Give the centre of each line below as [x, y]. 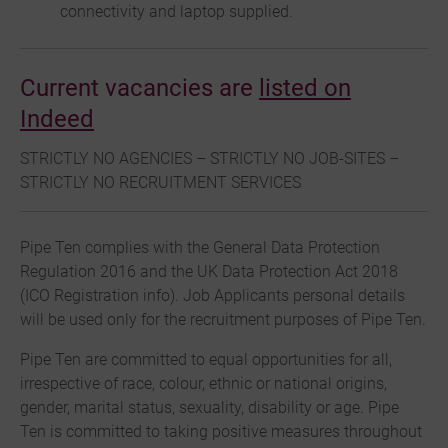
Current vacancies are [139, 88]
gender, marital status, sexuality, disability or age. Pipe [209, 408]
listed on [305, 88]
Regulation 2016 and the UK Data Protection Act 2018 [209, 272]
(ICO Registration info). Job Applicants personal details [212, 296]
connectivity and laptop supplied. [176, 12]
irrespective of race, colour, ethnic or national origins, [203, 384]
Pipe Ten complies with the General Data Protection [200, 248]
